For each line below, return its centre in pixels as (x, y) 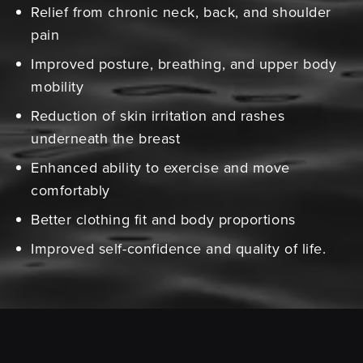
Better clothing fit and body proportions (163, 220)
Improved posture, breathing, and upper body (184, 64)
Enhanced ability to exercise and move (160, 168)
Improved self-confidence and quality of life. (181, 249)
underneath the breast (106, 139)
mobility (58, 87)
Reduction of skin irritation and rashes (158, 116)
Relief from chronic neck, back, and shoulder (181, 12)
